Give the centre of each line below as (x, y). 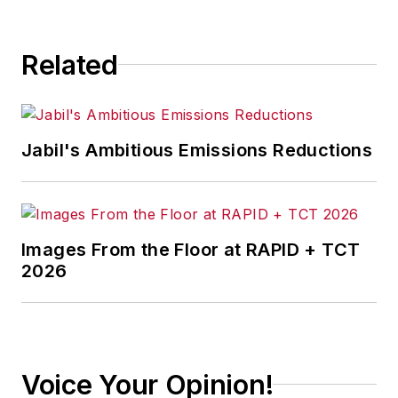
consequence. (118, 15)
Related (70, 64)
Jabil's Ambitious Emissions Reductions (197, 150)
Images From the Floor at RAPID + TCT (191, 249)
